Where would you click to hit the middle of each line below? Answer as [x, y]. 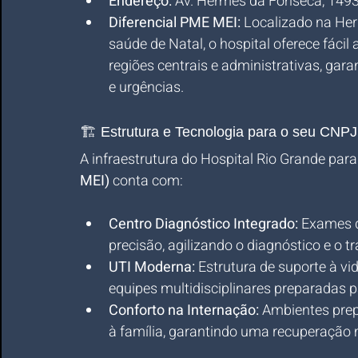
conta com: [146, 181]
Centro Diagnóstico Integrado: [203, 224]
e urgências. [146, 88]
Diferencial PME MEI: [175, 23]
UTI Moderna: [152, 267]
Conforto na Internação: [184, 310]
